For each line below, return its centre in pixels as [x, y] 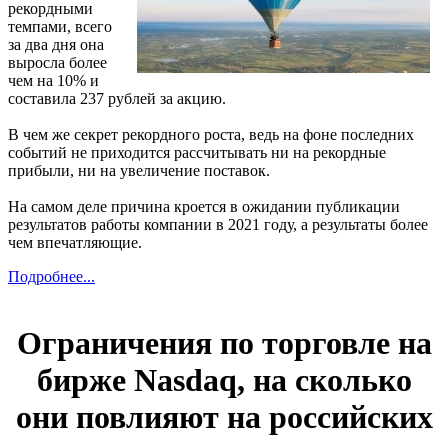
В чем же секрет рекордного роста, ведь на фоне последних [211, 134]
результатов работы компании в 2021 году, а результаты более [218, 224]
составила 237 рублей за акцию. [117, 98]
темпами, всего [60, 26]
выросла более [57, 62]
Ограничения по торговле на [224, 343]
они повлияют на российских [224, 417]
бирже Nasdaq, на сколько [224, 380]
